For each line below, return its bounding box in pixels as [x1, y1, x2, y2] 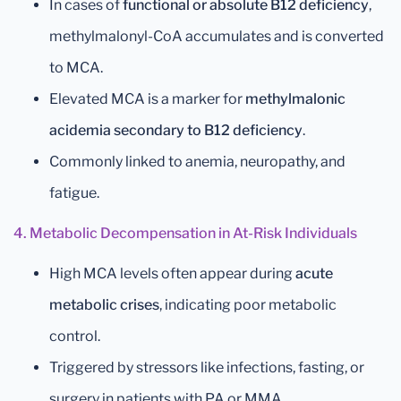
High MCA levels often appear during [49, 265, 295, 283]
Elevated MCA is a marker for [49, 90, 245, 108]
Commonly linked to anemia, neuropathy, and [49, 153, 346, 171]
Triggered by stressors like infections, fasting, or [49, 359, 364, 377]
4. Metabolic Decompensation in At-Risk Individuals [13, 225, 357, 243]
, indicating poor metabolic [159, 296, 337, 314]
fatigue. [49, 184, 99, 202]
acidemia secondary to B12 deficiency [49, 122, 303, 140]
